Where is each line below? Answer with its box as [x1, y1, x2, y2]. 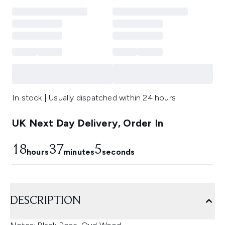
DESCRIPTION [10, 195, 81, 207]
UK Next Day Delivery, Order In [12, 117, 163, 130]
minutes [63, 147, 95, 157]
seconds [101, 147, 135, 157]
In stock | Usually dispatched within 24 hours [12, 93, 176, 103]
